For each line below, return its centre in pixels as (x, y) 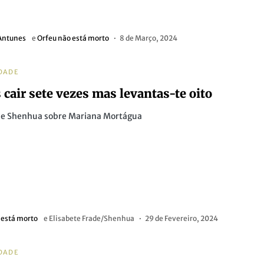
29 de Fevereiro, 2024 (182, 218)
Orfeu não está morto (73, 38)
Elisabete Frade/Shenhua (92, 218)
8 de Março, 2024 (149, 38)
